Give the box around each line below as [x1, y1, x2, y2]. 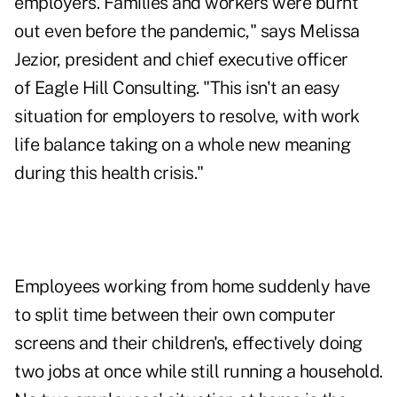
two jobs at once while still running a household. [14, 361, 383, 383]
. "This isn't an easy [196, 77, 340, 99]
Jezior [14, 49, 57, 71]
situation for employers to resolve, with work [14, 105, 360, 128]
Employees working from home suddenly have [14, 276, 370, 298]
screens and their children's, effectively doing [14, 332, 362, 354]
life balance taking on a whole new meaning [14, 134, 350, 156]
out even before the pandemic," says [14, 20, 300, 43]
